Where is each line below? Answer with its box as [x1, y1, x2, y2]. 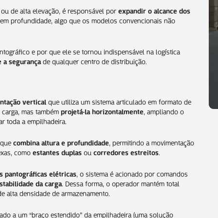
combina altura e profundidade [13, 136, 109, 147]
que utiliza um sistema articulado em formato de [46, 95, 191, 107]
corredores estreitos [93, 146, 159, 157]
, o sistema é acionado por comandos [76, 167, 188, 179]
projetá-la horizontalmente [61, 105, 144, 116]
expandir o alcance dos [118, 4, 190, 16]
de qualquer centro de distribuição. [41, 55, 147, 66]
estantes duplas [33, 146, 82, 157]
